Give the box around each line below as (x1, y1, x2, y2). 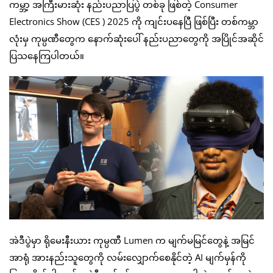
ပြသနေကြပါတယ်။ (9, 49, 84, 62)
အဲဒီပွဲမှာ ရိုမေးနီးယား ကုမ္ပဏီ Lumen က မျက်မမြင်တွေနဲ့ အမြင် (9, 234, 255, 247)
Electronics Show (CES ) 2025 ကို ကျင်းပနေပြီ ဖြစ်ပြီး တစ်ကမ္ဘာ (9, 15, 258, 28)
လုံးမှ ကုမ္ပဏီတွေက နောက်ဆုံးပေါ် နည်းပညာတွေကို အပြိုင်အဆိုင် (9, 32, 264, 45)
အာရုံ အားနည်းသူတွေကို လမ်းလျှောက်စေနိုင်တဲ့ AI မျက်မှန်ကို (9, 251, 246, 264)
